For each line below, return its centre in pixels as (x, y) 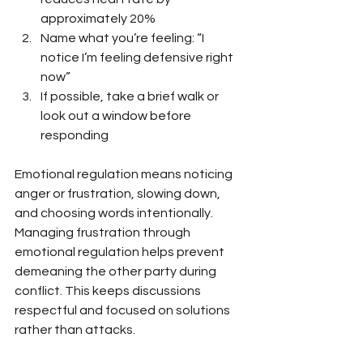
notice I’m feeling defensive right (138, 57)
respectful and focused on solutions (124, 310)
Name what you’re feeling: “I (124, 38)
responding (75, 135)
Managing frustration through (104, 232)
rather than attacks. (75, 329)
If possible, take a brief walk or (131, 96)
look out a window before (117, 115)
